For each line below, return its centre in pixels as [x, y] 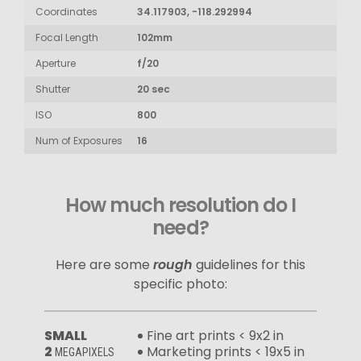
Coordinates [66, 11]
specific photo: [180, 284]
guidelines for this [249, 264]
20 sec [154, 89]
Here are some [104, 264]
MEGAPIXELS [85, 352]
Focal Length [67, 37]
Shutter [53, 89]
